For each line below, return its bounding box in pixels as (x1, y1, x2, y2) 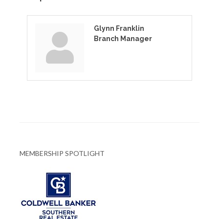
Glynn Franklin (94, 24, 144, 32)
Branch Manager (94, 34, 152, 43)
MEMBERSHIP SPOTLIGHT (20, 149, 105, 157)
